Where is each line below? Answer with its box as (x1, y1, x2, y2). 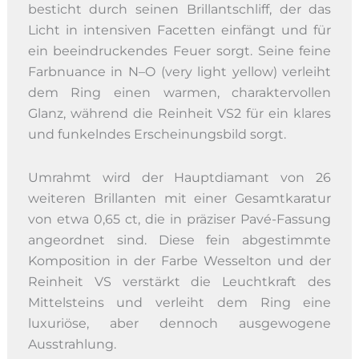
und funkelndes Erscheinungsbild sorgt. (27, 126, 286, 142)
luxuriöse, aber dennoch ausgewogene (27, 315, 332, 331)
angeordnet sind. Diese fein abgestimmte (27, 232, 332, 248)
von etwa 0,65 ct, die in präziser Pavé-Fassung (27, 211, 332, 227)
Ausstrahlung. (27, 336, 116, 352)
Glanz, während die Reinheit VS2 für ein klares (27, 105, 332, 121)
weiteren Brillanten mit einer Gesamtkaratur (27, 190, 332, 206)
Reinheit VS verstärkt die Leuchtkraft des (27, 273, 332, 289)
